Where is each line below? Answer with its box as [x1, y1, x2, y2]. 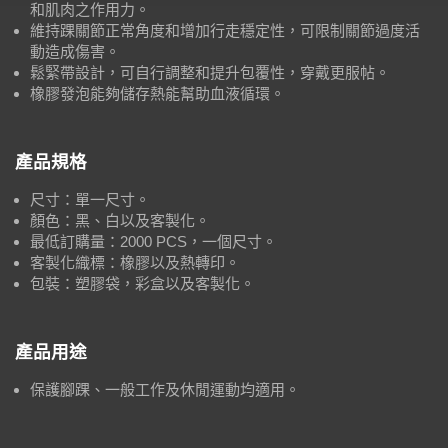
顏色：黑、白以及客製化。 [30, 211, 210, 229]
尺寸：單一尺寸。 [30, 190, 150, 208]
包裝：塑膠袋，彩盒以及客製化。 [30, 274, 255, 292]
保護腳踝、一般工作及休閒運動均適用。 [30, 380, 300, 398]
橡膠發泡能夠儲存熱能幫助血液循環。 [30, 84, 285, 102]
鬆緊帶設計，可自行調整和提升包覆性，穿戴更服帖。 [30, 63, 390, 81]
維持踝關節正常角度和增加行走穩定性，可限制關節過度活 [30, 21, 420, 39]
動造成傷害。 [30, 42, 120, 60]
